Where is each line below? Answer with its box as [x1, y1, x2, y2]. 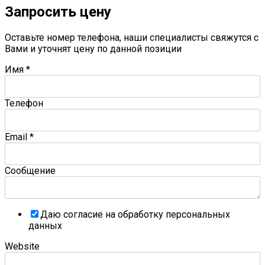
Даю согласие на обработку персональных [40, 208, 230, 220]
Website [5, 240, 40, 252]
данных [28, 219, 62, 231]
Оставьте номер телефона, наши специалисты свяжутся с [5, 31, 258, 43]
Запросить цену [5, 3, 111, 20]
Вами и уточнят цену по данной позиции [5, 43, 182, 54]
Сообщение [5, 164, 56, 176]
